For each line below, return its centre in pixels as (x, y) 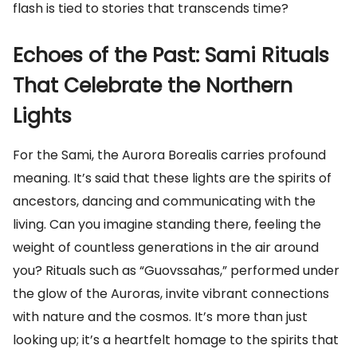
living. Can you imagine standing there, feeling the (167, 224)
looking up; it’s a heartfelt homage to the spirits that (176, 340)
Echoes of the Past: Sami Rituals (171, 55)
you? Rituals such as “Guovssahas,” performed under (176, 271)
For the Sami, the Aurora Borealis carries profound (169, 155)
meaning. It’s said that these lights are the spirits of (172, 178)
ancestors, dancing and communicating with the (164, 201)
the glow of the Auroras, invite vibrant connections (171, 294)
